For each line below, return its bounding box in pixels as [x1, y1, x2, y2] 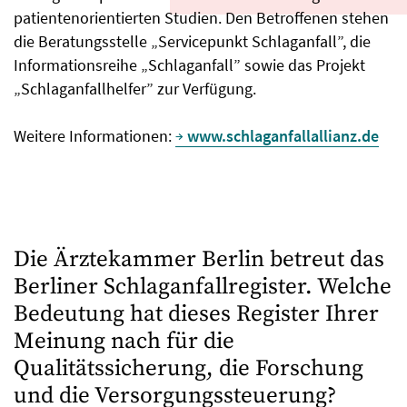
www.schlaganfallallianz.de [187, 125, 379, 147]
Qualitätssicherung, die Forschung [14, 354, 363, 383]
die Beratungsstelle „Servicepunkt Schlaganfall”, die [14, 31, 371, 53]
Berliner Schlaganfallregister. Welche [14, 273, 392, 302]
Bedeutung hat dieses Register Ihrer [14, 300, 379, 329]
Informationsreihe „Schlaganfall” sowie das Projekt [14, 55, 365, 76]
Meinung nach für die [14, 327, 234, 356]
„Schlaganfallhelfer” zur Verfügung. [14, 78, 256, 100]
